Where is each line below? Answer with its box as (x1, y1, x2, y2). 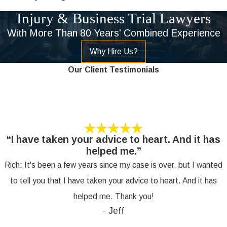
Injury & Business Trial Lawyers (16, 10, 211, 27)
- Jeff (103, 205, 124, 216)
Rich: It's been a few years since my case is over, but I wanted (5, 160, 222, 169)
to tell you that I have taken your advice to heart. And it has (10, 176, 217, 185)
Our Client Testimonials (68, 65, 159, 74)
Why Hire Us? (89, 47, 138, 56)
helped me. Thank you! (73, 192, 154, 201)
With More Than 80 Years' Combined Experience (7, 27, 220, 39)
